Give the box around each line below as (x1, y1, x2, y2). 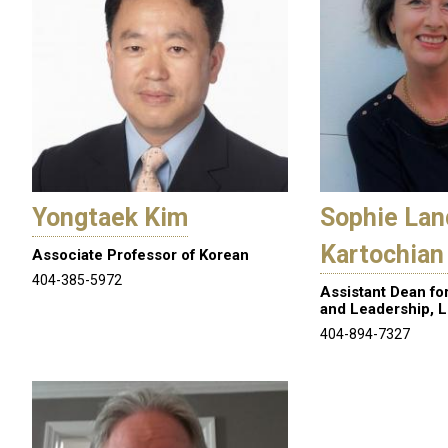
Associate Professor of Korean (32, 246, 249, 265)
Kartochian (320, 240, 444, 270)
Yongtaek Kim (32, 203, 188, 233)
